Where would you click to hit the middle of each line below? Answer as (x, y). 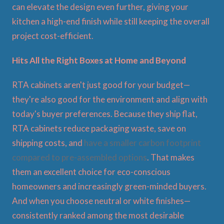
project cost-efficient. (53, 35)
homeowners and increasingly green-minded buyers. (109, 186)
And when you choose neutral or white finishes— (101, 200)
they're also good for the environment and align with (110, 99)
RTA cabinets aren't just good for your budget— (101, 84)
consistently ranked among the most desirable (98, 215)
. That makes (171, 157)
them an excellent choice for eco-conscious (91, 171)
